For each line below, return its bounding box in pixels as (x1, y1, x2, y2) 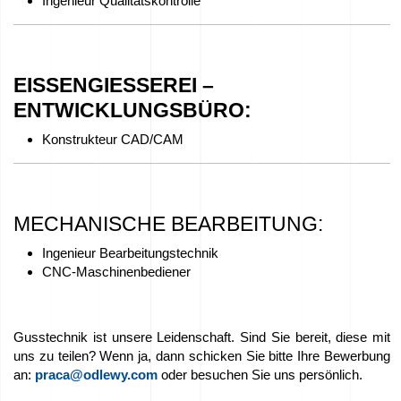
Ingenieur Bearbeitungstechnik (42, 245, 218, 260)
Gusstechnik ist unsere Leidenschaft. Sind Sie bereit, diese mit (13, 330, 390, 345)
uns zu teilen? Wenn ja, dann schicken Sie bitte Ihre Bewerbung (13, 349, 390, 363)
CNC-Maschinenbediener (42, 264, 191, 279)
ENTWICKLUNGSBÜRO (13, 98, 244, 122)
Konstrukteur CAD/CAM (42, 132, 183, 147)
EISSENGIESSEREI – (13, 73, 214, 97)
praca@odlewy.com (35, 368, 158, 382)
